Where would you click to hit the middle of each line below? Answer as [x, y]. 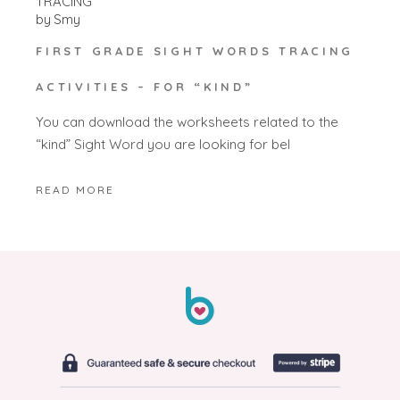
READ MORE [75, 190]
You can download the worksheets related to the [187, 121]
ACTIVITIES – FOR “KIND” [145, 87]
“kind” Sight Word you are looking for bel [163, 144]
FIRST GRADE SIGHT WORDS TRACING [195, 51]
